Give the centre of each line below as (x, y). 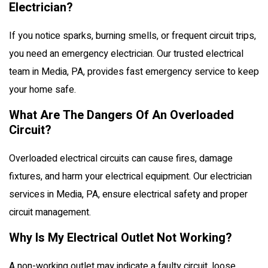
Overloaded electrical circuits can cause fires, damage (121, 158)
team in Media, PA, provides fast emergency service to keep (134, 71)
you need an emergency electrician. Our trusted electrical (126, 54)
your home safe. (42, 89)
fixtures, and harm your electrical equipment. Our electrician (130, 176)
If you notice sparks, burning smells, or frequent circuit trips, (133, 36)
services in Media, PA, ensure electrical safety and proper (128, 194)
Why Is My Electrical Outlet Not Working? (121, 237)
